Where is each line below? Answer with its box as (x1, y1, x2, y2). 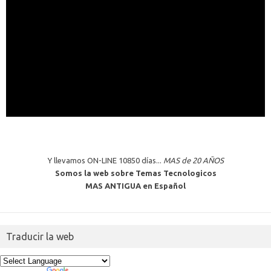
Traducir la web (6, 231, 74, 243)
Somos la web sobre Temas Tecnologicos (54, 169, 217, 178)
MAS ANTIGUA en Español (85, 181, 186, 191)
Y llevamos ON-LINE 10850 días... (47, 156, 163, 165)
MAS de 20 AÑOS (163, 156, 224, 165)
